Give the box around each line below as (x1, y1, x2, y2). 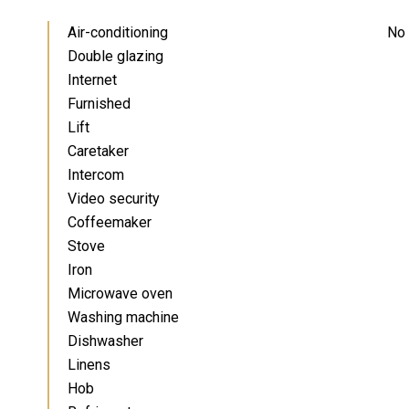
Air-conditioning (68, 24, 168, 41)
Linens (68, 356, 110, 373)
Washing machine (68, 309, 179, 326)
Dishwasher (68, 332, 143, 350)
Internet (68, 71, 117, 89)
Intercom (68, 166, 124, 184)
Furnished (68, 95, 131, 112)
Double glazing (68, 47, 163, 65)
